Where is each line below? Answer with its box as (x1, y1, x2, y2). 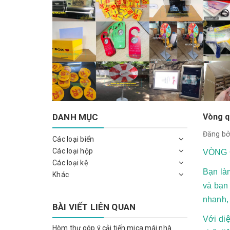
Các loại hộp (52, 146, 93, 155)
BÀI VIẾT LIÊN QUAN (52, 201, 136, 212)
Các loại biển (52, 135, 94, 143)
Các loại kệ (52, 158, 88, 167)
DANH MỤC (52, 111, 99, 122)
